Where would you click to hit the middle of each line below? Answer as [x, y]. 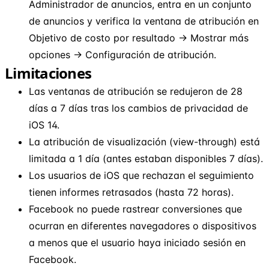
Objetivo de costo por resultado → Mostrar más [139, 38]
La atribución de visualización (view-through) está [144, 141]
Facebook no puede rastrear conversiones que [135, 209]
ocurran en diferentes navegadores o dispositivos [143, 225]
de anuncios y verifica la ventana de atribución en [144, 21]
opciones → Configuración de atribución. [122, 54]
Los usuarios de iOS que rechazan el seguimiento [141, 175]
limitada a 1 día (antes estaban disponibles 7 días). [146, 158]
